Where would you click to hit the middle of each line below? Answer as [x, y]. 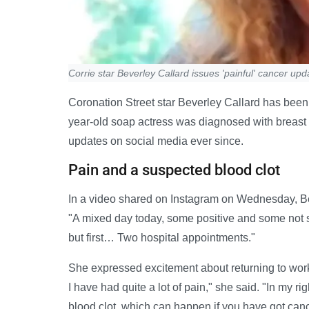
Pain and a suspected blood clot [174, 170]
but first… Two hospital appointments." [162, 237]
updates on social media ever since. [156, 141]
